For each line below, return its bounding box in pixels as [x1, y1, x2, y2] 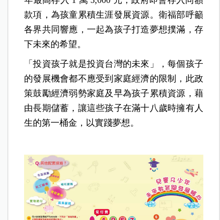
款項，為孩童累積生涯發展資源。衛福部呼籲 [24, 10, 203, 20]
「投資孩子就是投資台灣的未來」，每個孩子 [24, 59, 203, 69]
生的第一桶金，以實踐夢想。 [24, 118, 139, 128]
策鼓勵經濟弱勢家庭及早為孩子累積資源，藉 [24, 88, 203, 98]
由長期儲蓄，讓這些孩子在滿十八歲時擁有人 [24, 103, 203, 113]
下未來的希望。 [24, 39, 86, 49]
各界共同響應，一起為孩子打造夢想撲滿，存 [24, 25, 203, 34]
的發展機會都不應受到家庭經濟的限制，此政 [24, 74, 203, 83]
